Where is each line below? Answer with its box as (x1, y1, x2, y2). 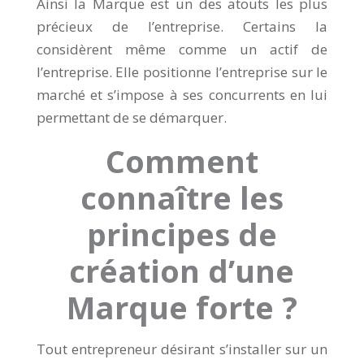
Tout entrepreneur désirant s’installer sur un (36, 340, 328, 359)
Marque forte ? (66, 286, 297, 329)
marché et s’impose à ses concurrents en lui (36, 85, 328, 105)
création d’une (69, 249, 295, 292)
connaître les (80, 176, 284, 219)
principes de (86, 213, 277, 256)
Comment (105, 140, 258, 183)
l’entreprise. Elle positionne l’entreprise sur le (36, 63, 328, 82)
